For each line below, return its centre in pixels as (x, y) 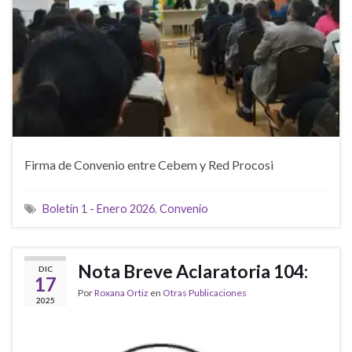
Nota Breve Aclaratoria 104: (193, 271)
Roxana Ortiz (121, 293)
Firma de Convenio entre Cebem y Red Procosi (149, 165)
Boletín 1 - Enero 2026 (99, 209)
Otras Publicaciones (205, 293)
